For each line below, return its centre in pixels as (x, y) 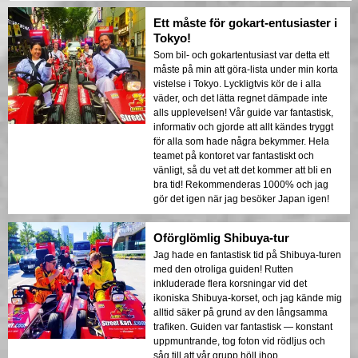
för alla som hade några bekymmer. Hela (241, 142)
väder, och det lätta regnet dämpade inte (241, 99)
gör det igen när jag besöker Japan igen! (241, 199)
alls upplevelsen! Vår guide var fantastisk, (243, 113)
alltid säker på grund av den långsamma (241, 313)
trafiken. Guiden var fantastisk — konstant (243, 327)
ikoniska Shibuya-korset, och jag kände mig (248, 298)
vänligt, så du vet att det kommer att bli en (243, 171)
